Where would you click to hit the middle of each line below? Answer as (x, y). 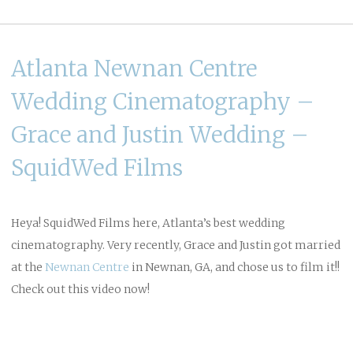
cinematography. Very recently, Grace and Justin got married (176, 245)
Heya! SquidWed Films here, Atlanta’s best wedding (148, 223)
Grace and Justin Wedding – (160, 134)
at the (28, 267)
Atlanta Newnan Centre (134, 68)
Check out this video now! (80, 289)
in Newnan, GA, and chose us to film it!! (234, 267)
